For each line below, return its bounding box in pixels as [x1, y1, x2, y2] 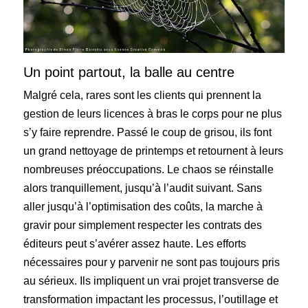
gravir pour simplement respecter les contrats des [23, 219, 263, 231]
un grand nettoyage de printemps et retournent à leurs [23, 144, 284, 157]
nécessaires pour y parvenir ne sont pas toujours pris [23, 256, 280, 268]
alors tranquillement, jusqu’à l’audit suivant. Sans [23, 181, 263, 194]
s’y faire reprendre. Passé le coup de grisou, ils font [23, 126, 272, 138]
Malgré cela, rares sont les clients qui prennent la [23, 89, 262, 101]
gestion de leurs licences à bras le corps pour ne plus [23, 107, 283, 120]
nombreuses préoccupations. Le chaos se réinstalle [23, 163, 274, 175]
